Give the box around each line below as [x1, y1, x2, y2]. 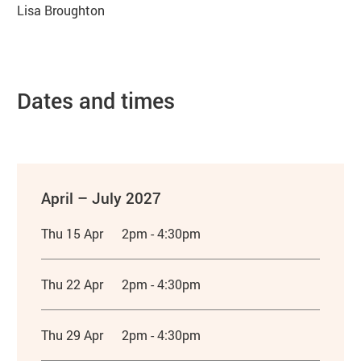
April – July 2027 [41, 187, 162, 208]
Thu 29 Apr [41, 326, 104, 343]
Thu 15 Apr [41, 224, 104, 242]
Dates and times [17, 85, 176, 114]
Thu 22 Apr [41, 275, 104, 293]
